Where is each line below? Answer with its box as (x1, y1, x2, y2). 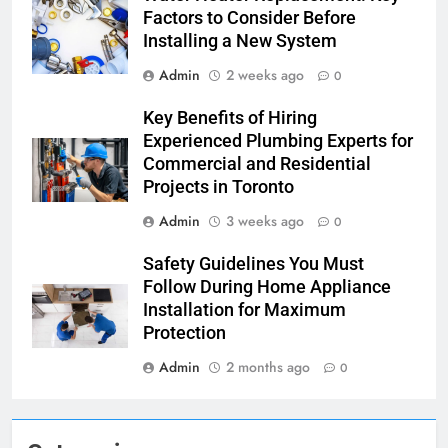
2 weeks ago (226, 64, 304, 85)
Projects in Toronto (143, 176, 294, 197)
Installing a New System (143, 30, 337, 51)
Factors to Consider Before (143, 7, 356, 28)
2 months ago (226, 356, 310, 377)
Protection (143, 322, 226, 343)
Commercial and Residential (143, 153, 371, 174)
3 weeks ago (226, 210, 304, 231)
